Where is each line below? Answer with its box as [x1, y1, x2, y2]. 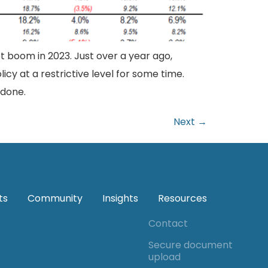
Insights [102, 191, 138, 206]
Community [27, 191, 83, 206]
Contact [148, 217, 188, 231]
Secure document [148, 238, 233, 252]
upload [148, 250, 181, 264]
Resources [157, 191, 207, 206]
